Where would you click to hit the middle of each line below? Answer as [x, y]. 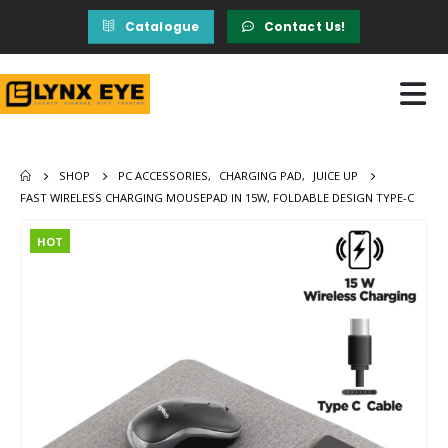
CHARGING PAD [261, 175]
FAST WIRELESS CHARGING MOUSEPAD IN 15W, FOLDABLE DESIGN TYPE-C [217, 197]
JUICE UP [336, 175]
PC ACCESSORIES [163, 175]
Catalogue [162, 26]
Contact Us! [304, 26]
